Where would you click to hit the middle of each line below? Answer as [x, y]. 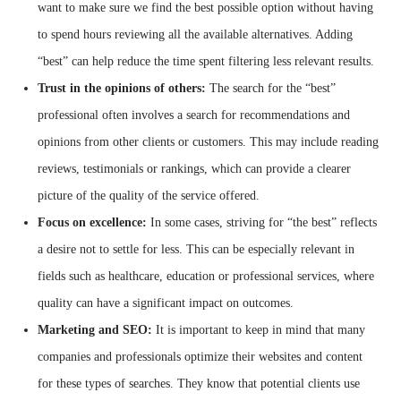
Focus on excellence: [93, 222]
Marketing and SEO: [95, 329]
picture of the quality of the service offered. [149, 195]
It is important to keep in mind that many [259, 329]
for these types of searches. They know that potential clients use [199, 383]
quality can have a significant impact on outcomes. [166, 303]
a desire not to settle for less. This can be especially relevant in [196, 249]
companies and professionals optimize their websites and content [200, 356]
